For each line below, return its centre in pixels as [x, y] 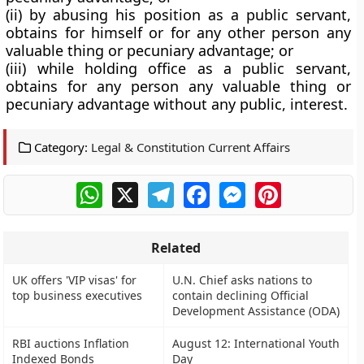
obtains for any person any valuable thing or [178, 86]
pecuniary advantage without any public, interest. [177, 104]
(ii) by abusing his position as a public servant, [178, 15]
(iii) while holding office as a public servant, [178, 68]
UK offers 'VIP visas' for [75, 280]
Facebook [239, 188]
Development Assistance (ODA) [256, 311]
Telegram [202, 188]
